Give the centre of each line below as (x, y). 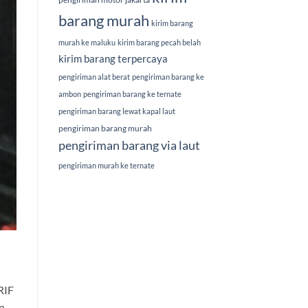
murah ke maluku (87, 43)
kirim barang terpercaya (113, 59)
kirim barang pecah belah (159, 43)
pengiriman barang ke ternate (132, 94)
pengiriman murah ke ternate (106, 166)
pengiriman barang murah (105, 129)
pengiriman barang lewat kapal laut (117, 111)
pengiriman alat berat (94, 77)
